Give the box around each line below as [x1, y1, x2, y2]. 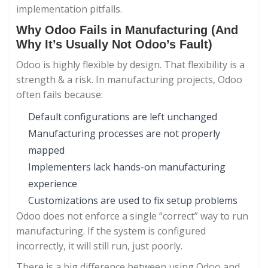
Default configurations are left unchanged [28, 110, 217, 123]
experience [28, 177, 77, 190]
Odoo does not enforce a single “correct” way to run [16, 209, 248, 223]
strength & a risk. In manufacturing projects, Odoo [16, 73, 242, 86]
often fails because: [16, 88, 103, 101]
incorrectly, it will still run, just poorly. [16, 239, 182, 252]
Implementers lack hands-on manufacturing [28, 160, 226, 173]
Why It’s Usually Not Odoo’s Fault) [16, 38, 212, 51]
